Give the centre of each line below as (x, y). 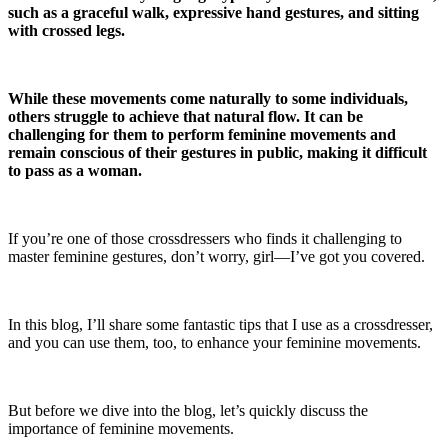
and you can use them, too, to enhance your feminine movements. (214, 342)
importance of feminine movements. (121, 428)
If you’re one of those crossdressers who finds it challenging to (205, 238)
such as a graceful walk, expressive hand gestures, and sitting (213, 12)
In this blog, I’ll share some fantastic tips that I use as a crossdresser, (220, 324)
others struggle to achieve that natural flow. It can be (185, 116)
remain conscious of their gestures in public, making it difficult (217, 152)
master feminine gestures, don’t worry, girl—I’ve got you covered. (216, 256)
